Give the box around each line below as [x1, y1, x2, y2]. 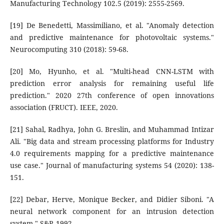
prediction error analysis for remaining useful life [9, 78, 214, 88]
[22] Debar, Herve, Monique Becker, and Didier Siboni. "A [9, 194, 214, 204]
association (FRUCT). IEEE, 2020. [9, 102, 118, 112]
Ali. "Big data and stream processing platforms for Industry [9, 136, 214, 146]
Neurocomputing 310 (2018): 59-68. [9, 44, 128, 54]
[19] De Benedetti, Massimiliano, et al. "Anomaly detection [9, 20, 214, 30]
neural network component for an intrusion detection [9, 206, 214, 216]
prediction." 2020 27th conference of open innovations [9, 90, 214, 100]
